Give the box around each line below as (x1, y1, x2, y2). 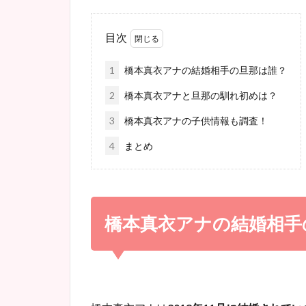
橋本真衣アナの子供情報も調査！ (122, 114, 268, 126)
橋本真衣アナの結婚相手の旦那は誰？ (122, 64, 287, 76)
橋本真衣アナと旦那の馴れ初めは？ (122, 89, 277, 101)
